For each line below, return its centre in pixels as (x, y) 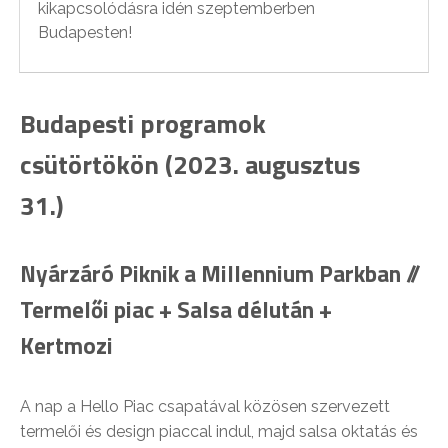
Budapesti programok (143, 124)
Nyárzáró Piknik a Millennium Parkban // (220, 274)
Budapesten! (85, 33)
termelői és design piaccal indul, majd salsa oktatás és (219, 432)
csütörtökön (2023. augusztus (190, 165)
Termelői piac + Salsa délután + (176, 310)
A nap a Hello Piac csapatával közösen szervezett (205, 407)
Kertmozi (66, 346)
